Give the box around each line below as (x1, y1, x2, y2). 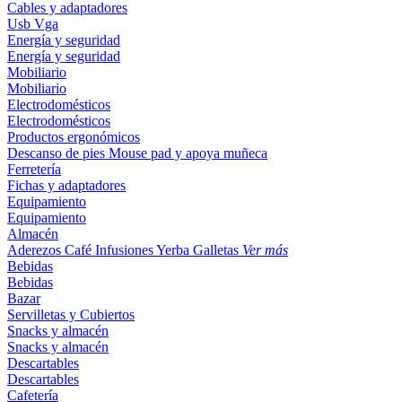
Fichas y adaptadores (7, 178, 126, 193)
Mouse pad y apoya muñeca (109, 145, 267, 161)
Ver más (242, 242, 288, 258)
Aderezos (7, 242, 65, 258)
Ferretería (7, 162, 61, 177)
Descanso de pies (7, 145, 109, 161)
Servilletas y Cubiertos (7, 307, 135, 322)
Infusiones (95, 242, 156, 258)
